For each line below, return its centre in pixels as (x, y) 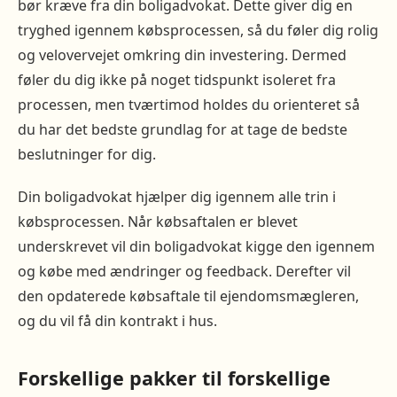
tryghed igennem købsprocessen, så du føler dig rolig (198, 31)
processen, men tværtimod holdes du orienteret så (189, 105)
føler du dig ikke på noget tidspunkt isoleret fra (177, 80)
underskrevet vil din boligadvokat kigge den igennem (196, 247)
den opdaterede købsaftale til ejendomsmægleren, (188, 296)
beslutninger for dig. (89, 155)
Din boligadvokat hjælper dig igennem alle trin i (177, 197)
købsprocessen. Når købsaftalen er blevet (158, 222)
